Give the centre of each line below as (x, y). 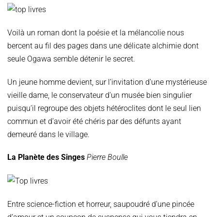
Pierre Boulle (107, 157)
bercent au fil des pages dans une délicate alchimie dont (103, 46)
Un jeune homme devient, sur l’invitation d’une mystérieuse (107, 82)
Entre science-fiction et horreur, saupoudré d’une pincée (101, 204)
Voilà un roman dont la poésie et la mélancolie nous (96, 32)
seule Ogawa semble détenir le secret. (72, 59)
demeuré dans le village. (50, 134)
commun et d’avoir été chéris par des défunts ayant (94, 121)
